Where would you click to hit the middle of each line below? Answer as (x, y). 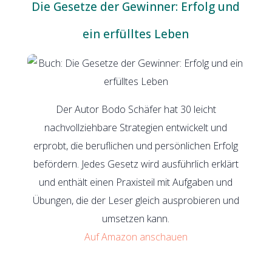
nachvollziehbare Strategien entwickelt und (136, 127)
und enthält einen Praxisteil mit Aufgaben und (136, 182)
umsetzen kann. (136, 218)
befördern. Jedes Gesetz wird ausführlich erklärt (136, 164)
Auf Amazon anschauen (136, 236)
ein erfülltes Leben (136, 34)
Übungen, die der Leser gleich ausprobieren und (136, 200)
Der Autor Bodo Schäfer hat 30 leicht (136, 109)
